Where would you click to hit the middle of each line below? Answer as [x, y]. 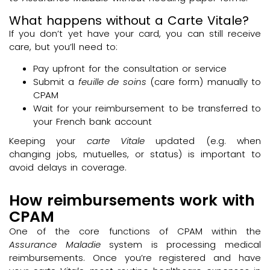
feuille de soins [112, 82]
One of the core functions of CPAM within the [135, 231]
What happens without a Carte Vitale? [129, 20]
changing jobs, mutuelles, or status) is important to [135, 154]
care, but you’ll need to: [63, 46]
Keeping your [48, 141]
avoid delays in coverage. [68, 167]
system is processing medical [181, 244]
